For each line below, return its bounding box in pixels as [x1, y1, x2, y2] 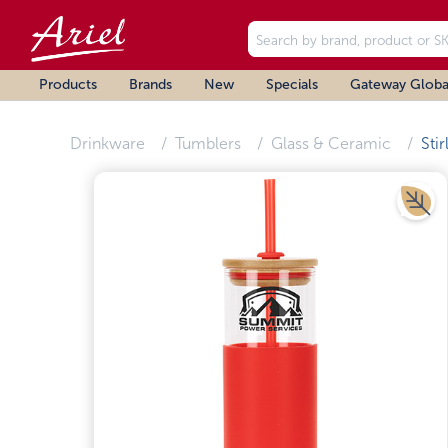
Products [39, 77, 97, 92]
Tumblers [174, 135, 241, 152]
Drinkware [69, 135, 145, 152]
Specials [266, 77, 318, 92]
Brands [129, 77, 172, 92]
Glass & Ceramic [270, 135, 391, 152]
